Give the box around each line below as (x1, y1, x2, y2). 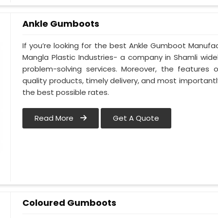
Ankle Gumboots (22, 18, 100, 30)
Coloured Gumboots (22, 197, 117, 209)
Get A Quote (113, 113, 160, 124)
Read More (35, 113, 76, 124)
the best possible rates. (22, 87, 109, 98)
